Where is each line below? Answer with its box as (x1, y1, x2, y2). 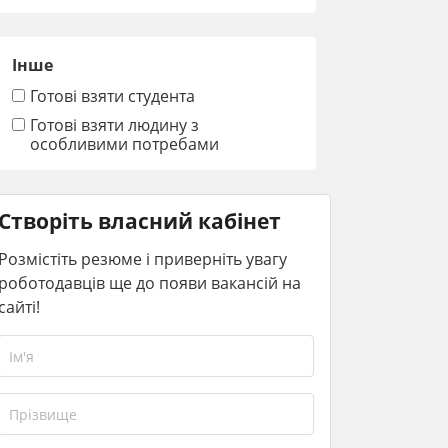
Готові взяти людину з (30, 113, 199, 136)
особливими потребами (30, 132, 219, 155)
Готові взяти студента (30, 84, 195, 107)
